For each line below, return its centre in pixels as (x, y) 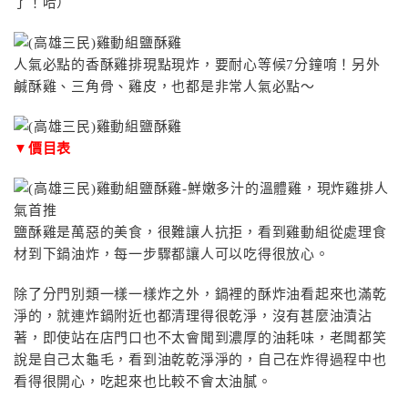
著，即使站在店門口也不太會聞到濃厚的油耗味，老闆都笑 (200, 338)
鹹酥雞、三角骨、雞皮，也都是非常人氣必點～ (164, 87)
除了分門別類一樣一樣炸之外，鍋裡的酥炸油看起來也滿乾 (200, 294)
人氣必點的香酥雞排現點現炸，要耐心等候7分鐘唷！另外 (197, 65)
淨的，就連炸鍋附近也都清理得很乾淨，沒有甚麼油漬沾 (193, 316)
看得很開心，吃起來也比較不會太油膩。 (143, 382)
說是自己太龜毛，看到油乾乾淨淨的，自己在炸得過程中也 (200, 360)
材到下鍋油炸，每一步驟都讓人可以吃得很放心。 (172, 254)
